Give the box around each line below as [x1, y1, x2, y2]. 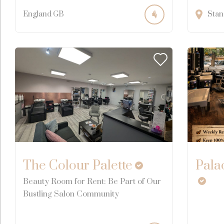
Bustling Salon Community [23, 188, 119, 199]
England [23, 9, 51, 19]
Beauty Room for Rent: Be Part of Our [23, 176, 161, 186]
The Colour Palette [23, 157, 132, 174]
